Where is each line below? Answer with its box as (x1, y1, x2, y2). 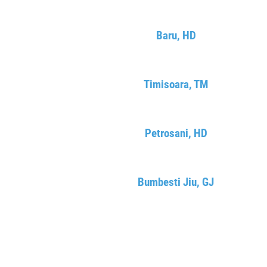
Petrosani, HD (144, 126, 207, 140)
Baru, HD (156, 29, 196, 42)
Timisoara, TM (144, 77, 208, 91)
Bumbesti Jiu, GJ (138, 175, 214, 189)
